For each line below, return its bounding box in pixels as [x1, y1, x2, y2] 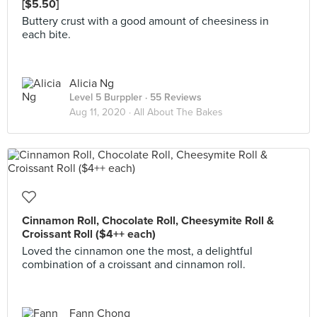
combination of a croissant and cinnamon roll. [22, 258, 246, 272]
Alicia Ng [69, 76, 114, 91]
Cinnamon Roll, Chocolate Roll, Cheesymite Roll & [22, 214, 274, 228]
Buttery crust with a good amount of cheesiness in [22, 14, 269, 28]
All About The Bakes [134, 106, 223, 118]
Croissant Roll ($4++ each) [22, 227, 156, 241]
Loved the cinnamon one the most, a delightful [22, 244, 253, 258]
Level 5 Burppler [69, 91, 142, 103]
